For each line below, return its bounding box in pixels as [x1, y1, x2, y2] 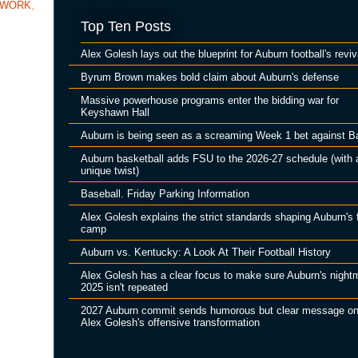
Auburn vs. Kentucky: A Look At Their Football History [81, 245, 331, 258]
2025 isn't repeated [81, 280, 168, 293]
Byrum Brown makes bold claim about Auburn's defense [81, 70, 339, 83]
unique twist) [81, 164, 139, 177]
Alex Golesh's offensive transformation [81, 316, 260, 328]
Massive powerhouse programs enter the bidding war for [81, 93, 339, 106]
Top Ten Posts [81, 18, 171, 35]
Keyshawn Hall [81, 105, 149, 118]
